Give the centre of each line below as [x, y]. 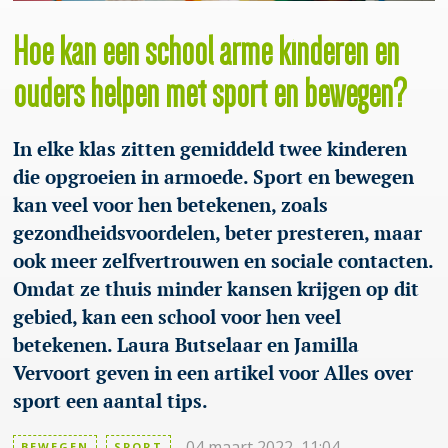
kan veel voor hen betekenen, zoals [170, 205]
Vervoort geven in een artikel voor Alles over [212, 373]
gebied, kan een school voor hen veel [176, 317]
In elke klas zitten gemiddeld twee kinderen [209, 149]
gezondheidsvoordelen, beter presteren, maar [217, 233]
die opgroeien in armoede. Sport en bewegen [213, 177]
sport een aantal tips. [110, 401]
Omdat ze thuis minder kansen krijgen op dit [215, 289]
